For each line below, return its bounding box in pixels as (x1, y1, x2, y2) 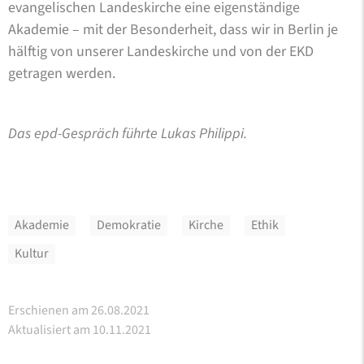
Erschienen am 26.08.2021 (8, 301, 149, 319)
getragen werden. (8, 63, 115, 84)
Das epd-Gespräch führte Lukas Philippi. (8, 123, 247, 144)
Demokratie (97, 215, 161, 234)
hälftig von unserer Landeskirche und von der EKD (8, 41, 314, 62)
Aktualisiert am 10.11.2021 (8, 320, 151, 339)
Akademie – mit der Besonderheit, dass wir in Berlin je (8, 19, 338, 40)
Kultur (15, 244, 49, 262)
